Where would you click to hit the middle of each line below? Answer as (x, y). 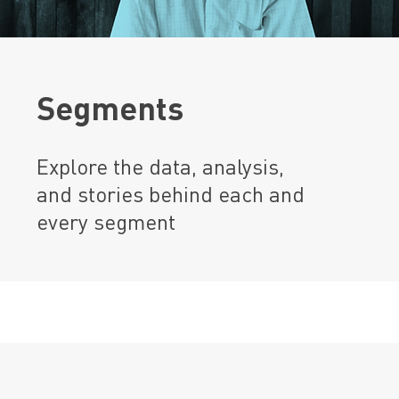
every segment (106, 221)
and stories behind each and (171, 194)
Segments (110, 108)
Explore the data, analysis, (160, 166)
